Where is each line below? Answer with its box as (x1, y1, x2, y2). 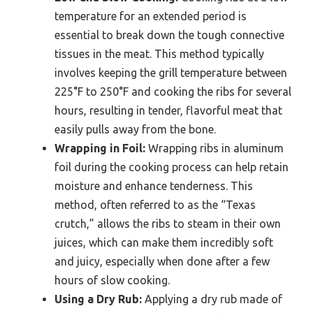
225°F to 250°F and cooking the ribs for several (54, 85, 291, 98)
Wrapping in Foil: (54, 141, 145, 154)
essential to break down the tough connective (54, 28, 284, 41)
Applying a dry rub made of (142, 292, 282, 305)
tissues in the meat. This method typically (54, 47, 264, 60)
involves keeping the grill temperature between (54, 66, 287, 79)
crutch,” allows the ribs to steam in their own (54, 217, 281, 230)
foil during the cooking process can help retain (54, 160, 289, 173)
